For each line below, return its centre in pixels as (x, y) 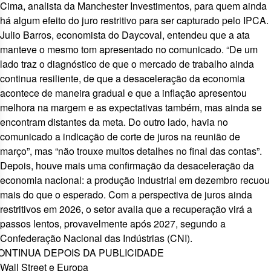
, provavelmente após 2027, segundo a (142, 224)
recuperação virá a (212, 209)
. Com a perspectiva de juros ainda (178, 194)
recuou (255, 180)
